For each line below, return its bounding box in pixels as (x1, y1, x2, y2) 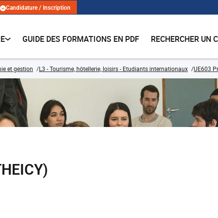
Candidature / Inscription (6, 4, 71, 12)
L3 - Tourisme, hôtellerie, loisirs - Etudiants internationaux (39, 65, 188, 73)
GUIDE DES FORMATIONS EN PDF (22, 34, 140, 44)
